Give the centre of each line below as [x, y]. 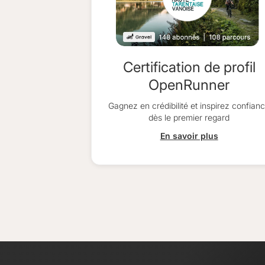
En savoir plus [189, 135]
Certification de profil [189, 67]
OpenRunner [189, 85]
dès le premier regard [189, 117]
